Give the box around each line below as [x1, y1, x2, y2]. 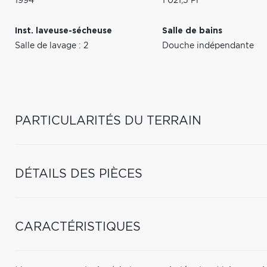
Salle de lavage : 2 [15, 42, 88, 50]
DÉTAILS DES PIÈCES [15, 168, 142, 180]
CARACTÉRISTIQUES [15, 221, 141, 233]
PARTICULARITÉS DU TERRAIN [15, 115, 201, 127]
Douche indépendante [162, 42, 254, 50]
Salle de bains [162, 27, 223, 35]
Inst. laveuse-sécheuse [15, 27, 112, 35]
